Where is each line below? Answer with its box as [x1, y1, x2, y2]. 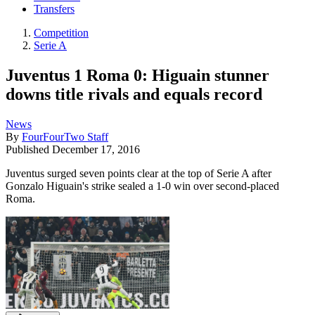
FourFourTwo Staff [22, 130, 108, 143]
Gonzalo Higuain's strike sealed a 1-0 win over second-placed [6, 179, 279, 192]
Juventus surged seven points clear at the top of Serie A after [6, 167, 271, 179]
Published [6, 143, 52, 155]
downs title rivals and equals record [6, 84, 262, 103]
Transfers [34, 3, 75, 15]
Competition [34, 27, 89, 39]
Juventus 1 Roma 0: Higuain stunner [6, 65, 269, 84]
